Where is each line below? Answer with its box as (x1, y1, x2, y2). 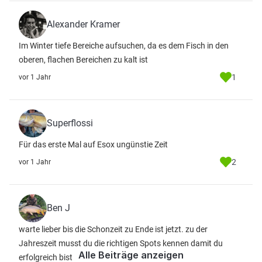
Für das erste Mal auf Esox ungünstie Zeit (19, 140, 168, 149)
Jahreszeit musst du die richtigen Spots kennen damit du (19, 239, 223, 248)
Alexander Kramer (47, 19, 120, 30)
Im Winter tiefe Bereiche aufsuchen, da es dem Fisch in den (19, 41, 229, 50)
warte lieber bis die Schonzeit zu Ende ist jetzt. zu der (19, 225, 208, 234)
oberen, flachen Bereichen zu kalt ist (19, 55, 148, 64)
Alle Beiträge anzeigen (78, 249, 184, 261)
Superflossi (47, 118, 93, 129)
